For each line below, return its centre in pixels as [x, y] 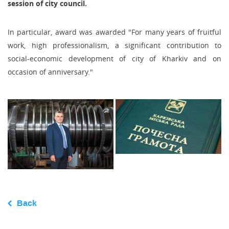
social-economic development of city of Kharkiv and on [114, 59]
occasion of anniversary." [50, 72]
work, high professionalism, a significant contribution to [114, 45]
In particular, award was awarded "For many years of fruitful [114, 32]
